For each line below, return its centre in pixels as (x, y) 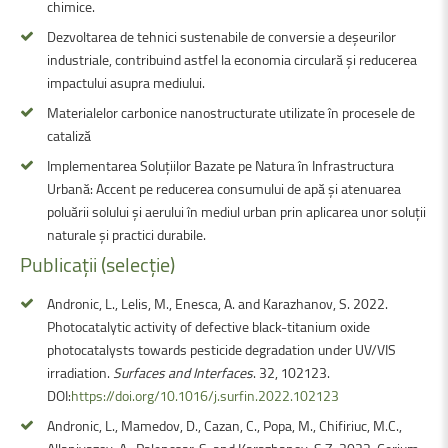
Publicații (58, 264)
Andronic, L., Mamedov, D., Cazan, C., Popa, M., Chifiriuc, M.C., (224, 425)
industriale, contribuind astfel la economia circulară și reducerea (232, 59)
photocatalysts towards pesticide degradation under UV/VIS (221, 349)
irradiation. (80, 372)
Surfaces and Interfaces (183, 372)
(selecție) (138, 264)
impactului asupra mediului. (126, 82)
